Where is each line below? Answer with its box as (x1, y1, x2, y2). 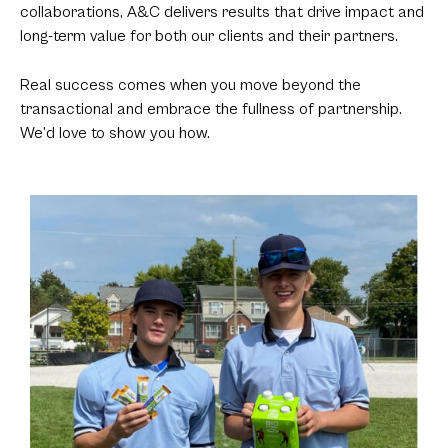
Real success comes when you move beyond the (20, 76, 361, 95)
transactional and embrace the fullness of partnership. (20, 100, 402, 119)
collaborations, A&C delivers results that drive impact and (20, 2, 424, 21)
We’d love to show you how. (20, 124, 210, 143)
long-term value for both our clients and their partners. (20, 26, 398, 45)
